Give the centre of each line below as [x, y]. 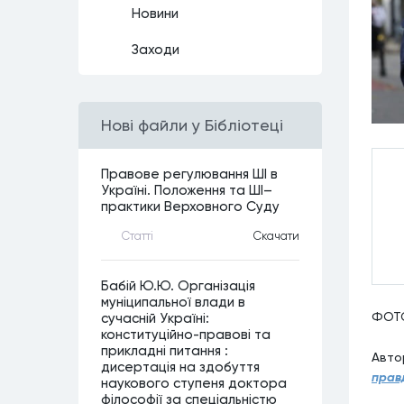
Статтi [138, 235]
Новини [155, 14]
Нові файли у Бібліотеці [192, 125]
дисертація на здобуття [180, 367]
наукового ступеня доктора [194, 383]
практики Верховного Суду [190, 207]
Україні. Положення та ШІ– [187, 190]
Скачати [276, 235]
